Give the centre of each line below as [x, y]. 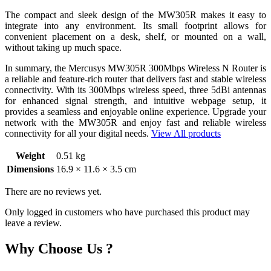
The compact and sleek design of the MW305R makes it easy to [135, 15]
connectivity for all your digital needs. [78, 134]
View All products [186, 134]
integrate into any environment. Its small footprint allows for [135, 26]
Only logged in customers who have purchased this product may [127, 212]
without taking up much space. [63, 48]
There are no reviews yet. [53, 192]
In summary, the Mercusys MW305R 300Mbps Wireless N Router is [135, 68]
